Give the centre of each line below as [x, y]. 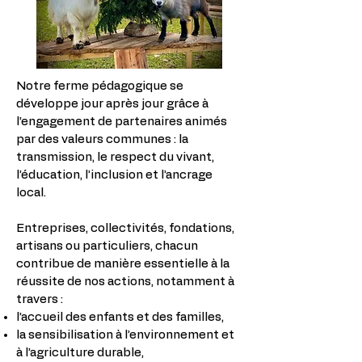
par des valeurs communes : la [102, 139]
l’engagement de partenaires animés [122, 122]
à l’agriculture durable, [80, 353]
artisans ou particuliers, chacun [107, 246]
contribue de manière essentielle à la [123, 264]
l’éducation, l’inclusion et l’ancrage [114, 175]
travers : [40, 299]
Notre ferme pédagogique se [100, 86]
